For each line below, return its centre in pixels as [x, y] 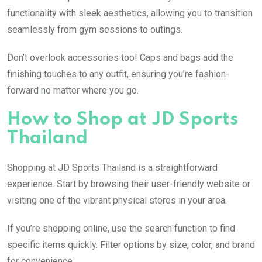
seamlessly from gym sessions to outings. [95, 29]
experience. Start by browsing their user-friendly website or [129, 184]
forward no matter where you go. [73, 90]
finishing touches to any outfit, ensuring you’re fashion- [118, 74]
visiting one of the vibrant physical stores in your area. [117, 200]
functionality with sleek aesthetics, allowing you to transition [130, 13]
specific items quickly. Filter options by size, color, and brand [131, 244]
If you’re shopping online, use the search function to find [121, 228]
